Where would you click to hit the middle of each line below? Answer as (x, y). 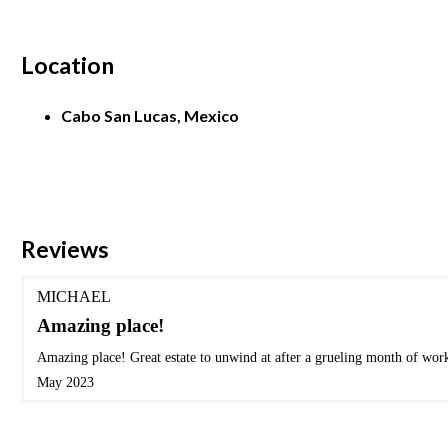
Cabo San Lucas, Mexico (150, 115)
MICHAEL (74, 296)
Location (67, 65)
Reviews (65, 248)
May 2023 (65, 382)
